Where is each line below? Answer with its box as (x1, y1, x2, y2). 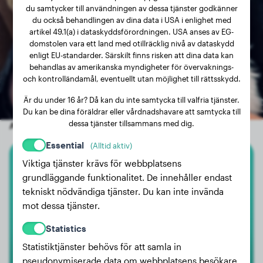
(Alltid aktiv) (90, 140, 133, 150)
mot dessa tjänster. (22, 200, 100, 211)
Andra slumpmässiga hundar (9, 120, 132, 131)
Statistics (46, 222, 87, 234)
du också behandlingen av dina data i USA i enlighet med (32, 15, 231, 24)
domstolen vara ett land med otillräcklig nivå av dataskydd (29, 39, 234, 48)
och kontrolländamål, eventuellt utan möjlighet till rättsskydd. (22, 74, 241, 83)
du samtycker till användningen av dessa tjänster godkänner (25, 4, 238, 12)
